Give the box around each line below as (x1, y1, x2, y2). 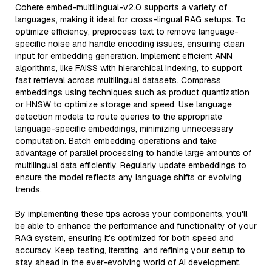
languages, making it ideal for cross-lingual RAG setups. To (15, 14, 246, 25)
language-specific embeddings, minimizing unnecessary (15, 123, 234, 134)
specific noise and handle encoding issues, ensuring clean (15, 38, 245, 49)
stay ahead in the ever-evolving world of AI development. (15, 257, 240, 268)
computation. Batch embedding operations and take (15, 135, 217, 146)
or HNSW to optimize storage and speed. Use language (15, 99, 232, 110)
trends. (15, 184, 42, 195)
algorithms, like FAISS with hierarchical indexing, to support (15, 63, 242, 73)
